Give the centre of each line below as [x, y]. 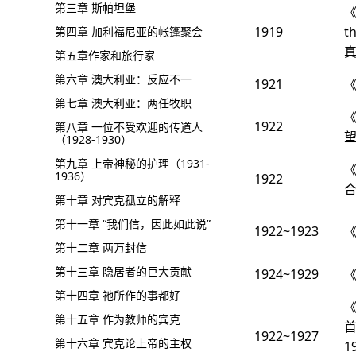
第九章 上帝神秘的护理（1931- [132, 163]
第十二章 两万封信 [101, 248]
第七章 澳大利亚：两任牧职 [123, 103]
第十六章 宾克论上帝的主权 [123, 343]
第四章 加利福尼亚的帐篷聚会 [129, 31]
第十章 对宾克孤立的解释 [118, 200]
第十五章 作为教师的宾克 [118, 319]
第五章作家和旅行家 [105, 55]
